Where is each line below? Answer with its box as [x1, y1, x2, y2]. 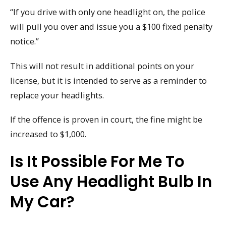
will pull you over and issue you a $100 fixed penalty [10, 21, 212, 32]
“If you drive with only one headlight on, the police [10, 6, 205, 18]
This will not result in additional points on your [10, 60, 194, 72]
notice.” [10, 35, 39, 47]
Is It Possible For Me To [10, 150, 185, 173]
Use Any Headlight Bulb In [10, 171, 212, 193]
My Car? [10, 191, 75, 213]
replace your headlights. [10, 89, 104, 101]
